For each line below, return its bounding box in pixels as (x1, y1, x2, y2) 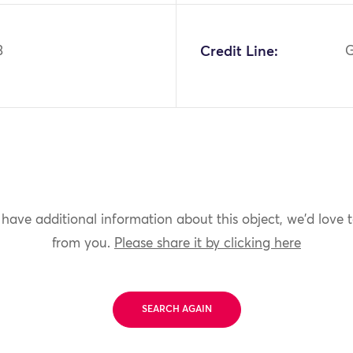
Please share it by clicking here (114, 237, 301, 251)
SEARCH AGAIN (141, 305, 212, 314)
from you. (52, 237, 114, 251)
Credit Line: (199, 44, 278, 59)
